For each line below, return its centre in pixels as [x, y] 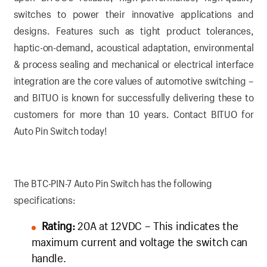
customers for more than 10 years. [94, 114]
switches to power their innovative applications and [133, 14]
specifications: [44, 200]
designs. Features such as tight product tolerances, [133, 31]
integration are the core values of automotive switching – [133, 81]
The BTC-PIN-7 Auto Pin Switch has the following [113, 184]
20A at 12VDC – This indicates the [156, 226]
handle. [49, 258]
